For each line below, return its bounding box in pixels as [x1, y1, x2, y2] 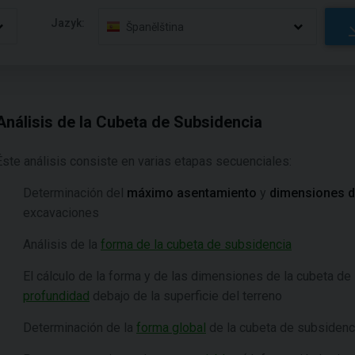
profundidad [23, 288, 90, 303]
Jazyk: [51, 16, 86, 29]
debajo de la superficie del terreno [90, 288, 282, 303]
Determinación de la [23, 320, 136, 335]
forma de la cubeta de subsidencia [101, 237, 292, 252]
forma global [136, 320, 206, 335]
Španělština [126, 20, 185, 33]
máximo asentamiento [127, 185, 257, 200]
